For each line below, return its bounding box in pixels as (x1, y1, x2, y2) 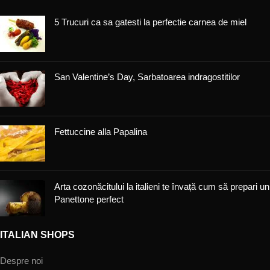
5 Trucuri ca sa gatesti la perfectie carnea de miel (54, 17, 246, 28)
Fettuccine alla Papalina (54, 127, 147, 137)
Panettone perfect (54, 194, 124, 205)
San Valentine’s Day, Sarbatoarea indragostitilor (54, 72, 240, 83)
